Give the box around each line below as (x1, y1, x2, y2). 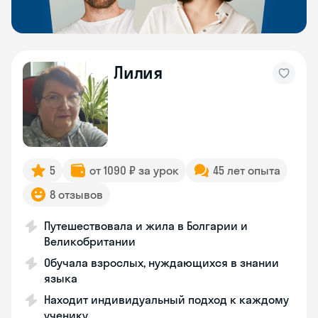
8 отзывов (50, 187, 103, 202)
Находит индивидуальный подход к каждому (44, 292, 289, 307)
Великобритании (44, 234, 136, 248)
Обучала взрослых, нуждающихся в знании (44, 256, 279, 270)
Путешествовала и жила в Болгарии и (44, 219, 248, 233)
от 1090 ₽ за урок (89, 163, 179, 177)
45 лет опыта (213, 163, 280, 177)
